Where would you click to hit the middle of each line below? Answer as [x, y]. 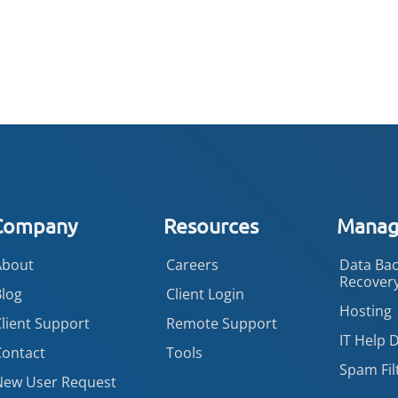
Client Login [206, 294]
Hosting [366, 310]
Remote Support [222, 323]
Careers [193, 264]
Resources [211, 225]
